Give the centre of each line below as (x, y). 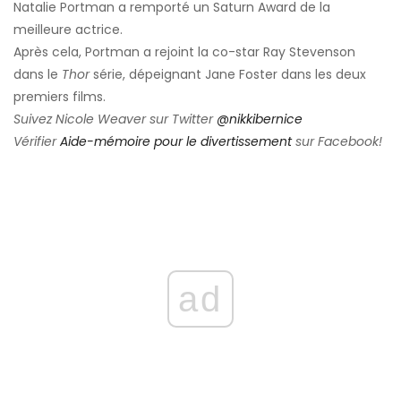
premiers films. (60, 97)
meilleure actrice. (68, 30)
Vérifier (37, 142)
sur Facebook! (337, 142)
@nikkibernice (260, 119)
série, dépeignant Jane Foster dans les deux (228, 75)
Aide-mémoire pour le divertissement (176, 142)
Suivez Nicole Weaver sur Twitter (115, 119)
